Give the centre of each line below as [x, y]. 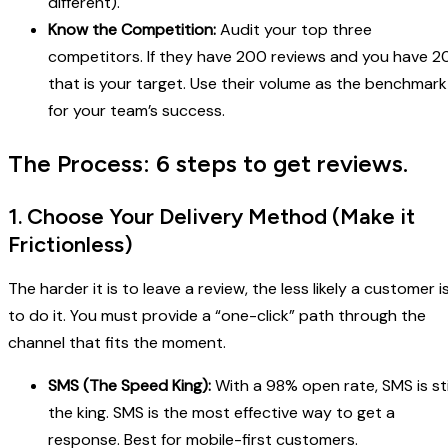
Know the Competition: [132, 30]
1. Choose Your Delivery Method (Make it [211, 217]
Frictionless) [70, 245]
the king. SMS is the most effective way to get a [221, 413]
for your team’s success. [136, 111]
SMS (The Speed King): [129, 386]
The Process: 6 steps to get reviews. [208, 164]
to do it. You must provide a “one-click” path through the [217, 316]
